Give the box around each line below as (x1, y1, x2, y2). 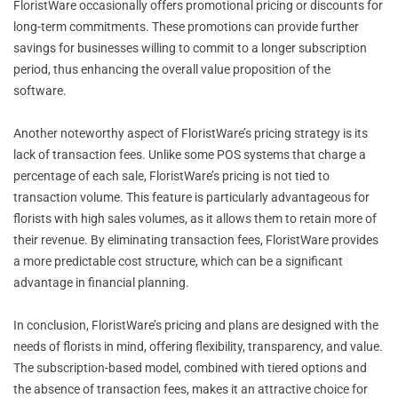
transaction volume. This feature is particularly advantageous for (13, 189, 370, 204)
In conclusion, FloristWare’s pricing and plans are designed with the (13, 317, 378, 332)
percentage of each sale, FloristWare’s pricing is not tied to (13, 168, 330, 183)
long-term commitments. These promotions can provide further (13, 19, 359, 34)
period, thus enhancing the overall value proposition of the (13, 61, 330, 76)
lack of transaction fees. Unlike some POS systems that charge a (13, 147, 366, 162)
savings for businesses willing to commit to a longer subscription (13, 40, 367, 55)
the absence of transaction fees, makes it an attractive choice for (13, 381, 368, 396)
